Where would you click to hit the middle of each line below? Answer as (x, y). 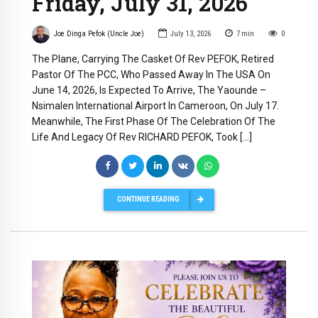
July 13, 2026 (190, 34)
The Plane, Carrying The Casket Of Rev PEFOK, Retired (153, 59)
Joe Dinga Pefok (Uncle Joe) (99, 34)
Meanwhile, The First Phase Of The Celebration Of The (154, 121)
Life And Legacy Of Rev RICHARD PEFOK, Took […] (142, 137)
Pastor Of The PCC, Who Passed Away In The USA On (151, 74)
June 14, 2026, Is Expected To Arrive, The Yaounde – (149, 90)
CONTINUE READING (148, 199)
